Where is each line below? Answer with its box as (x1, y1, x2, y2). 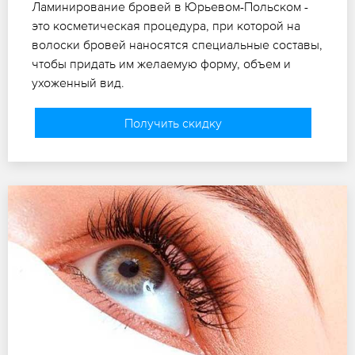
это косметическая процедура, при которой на (32, 17, 300, 32)
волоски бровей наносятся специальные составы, (32, 36, 323, 52)
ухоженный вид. (32, 74, 124, 90)
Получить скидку (124, 115, 222, 130)
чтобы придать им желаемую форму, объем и (32, 55, 291, 71)
